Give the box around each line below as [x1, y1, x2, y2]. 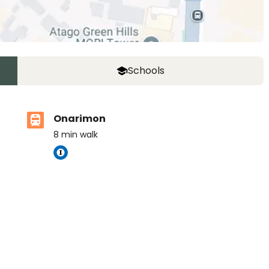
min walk [61, 128, 98, 141]
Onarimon [53, 112, 106, 125]
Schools [128, 64, 165, 77]
